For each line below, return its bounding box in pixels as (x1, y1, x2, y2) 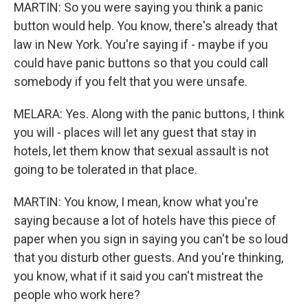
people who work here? (14, 287, 140, 302)
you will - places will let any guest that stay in (14, 125, 256, 140)
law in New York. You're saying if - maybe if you (14, 37, 268, 52)
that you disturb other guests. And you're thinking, (14, 250, 283, 265)
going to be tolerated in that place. (14, 162, 197, 177)
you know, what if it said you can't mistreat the (14, 269, 263, 283)
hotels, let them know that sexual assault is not (14, 144, 269, 158)
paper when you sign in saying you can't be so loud (14, 232, 288, 246)
